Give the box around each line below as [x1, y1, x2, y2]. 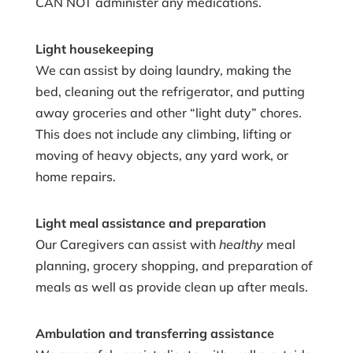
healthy [218, 236, 263, 252]
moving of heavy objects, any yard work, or [35, 147, 288, 163]
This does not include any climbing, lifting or [35, 125, 292, 142]
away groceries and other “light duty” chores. [35, 104, 302, 121]
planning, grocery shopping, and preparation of [35, 257, 313, 273]
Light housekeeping [35, 40, 154, 57]
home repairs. [35, 168, 116, 184]
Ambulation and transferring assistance [35, 325, 274, 341]
